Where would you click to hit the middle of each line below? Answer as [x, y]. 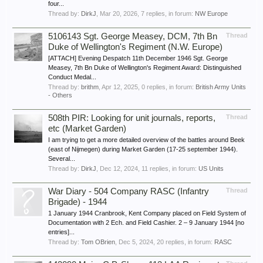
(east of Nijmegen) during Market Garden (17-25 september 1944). [143, 149]
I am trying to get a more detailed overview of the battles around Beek [146, 140]
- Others [60, 95]
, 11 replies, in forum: [168, 168]
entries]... [61, 232]
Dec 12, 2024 [119, 168]
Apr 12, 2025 [120, 87]
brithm [90, 87]
